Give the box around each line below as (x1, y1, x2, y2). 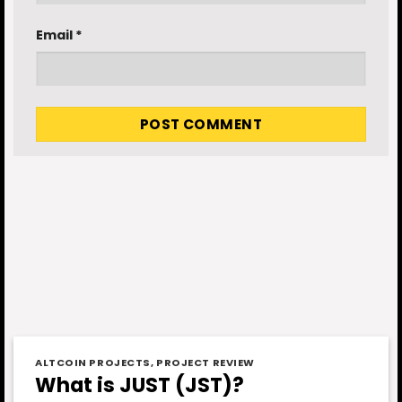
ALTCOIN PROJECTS (35, 354, 151, 370)
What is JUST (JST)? (35, 371, 244, 400)
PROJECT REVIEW (156, 354, 255, 370)
